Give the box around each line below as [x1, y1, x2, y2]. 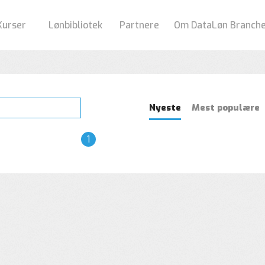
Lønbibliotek [48, 19, 102, 31]
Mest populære [192, 102, 260, 114]
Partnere [119, 19, 159, 31]
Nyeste [149, 102, 181, 114]
